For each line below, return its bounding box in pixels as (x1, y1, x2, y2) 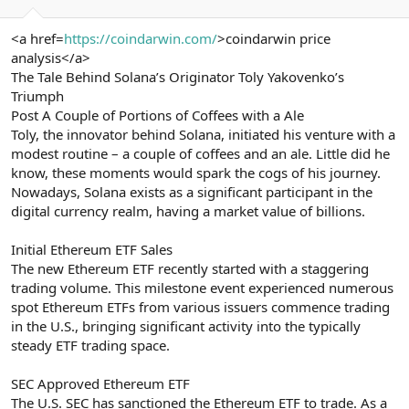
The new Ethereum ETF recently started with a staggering (11, 258, 369, 278)
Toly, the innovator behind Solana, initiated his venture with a (11, 124, 395, 143)
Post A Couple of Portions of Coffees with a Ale (11, 105, 304, 124)
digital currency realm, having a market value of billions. (11, 201, 365, 220)
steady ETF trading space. (11, 335, 170, 354)
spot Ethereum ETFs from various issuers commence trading (11, 297, 390, 316)
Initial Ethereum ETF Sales (11, 239, 173, 258)
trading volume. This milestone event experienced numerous (11, 278, 393, 297)
